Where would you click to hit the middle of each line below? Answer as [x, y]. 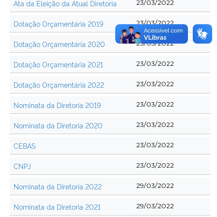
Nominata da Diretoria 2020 [58, 125]
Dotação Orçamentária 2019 [58, 24]
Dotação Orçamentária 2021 [58, 64]
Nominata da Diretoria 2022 [58, 186]
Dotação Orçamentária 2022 [59, 85]
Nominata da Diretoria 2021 [57, 207]
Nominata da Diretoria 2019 [57, 105]
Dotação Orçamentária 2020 [59, 44]
